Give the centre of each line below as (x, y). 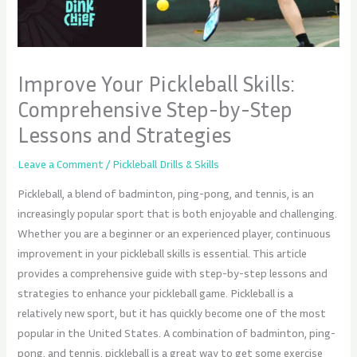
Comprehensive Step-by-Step (155, 108)
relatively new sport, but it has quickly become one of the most (172, 313)
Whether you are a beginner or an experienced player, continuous (175, 233)
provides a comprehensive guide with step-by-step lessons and (173, 273)
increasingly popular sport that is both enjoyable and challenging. (178, 214)
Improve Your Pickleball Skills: (157, 83)
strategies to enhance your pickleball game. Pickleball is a (156, 293)
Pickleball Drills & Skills (166, 163)
